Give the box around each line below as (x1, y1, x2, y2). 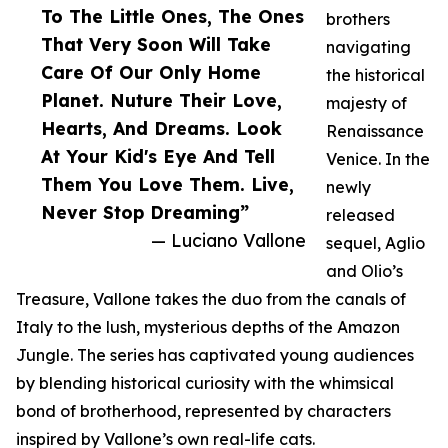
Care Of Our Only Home (41, 61, 261, 83)
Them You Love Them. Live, (41, 173, 294, 195)
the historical (326, 65, 425, 85)
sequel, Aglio (326, 233, 425, 253)
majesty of (326, 93, 407, 113)
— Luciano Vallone (151, 229, 306, 251)
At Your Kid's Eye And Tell (41, 145, 275, 167)
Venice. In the (326, 149, 430, 169)
